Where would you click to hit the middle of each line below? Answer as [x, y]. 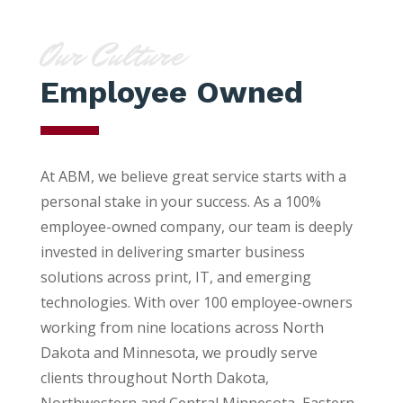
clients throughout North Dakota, [154, 377]
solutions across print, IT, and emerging [175, 277]
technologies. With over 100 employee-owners [196, 302]
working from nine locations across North [182, 327]
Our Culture [111, 55]
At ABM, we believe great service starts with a [193, 176]
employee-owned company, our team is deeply [196, 226]
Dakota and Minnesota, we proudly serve [179, 352]
